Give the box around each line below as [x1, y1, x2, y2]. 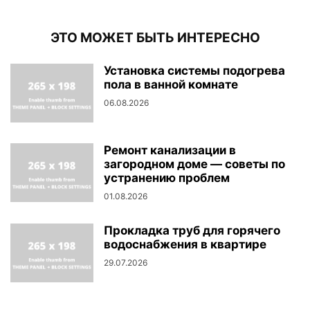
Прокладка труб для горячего [104, 224, 280, 238]
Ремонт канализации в [104, 143, 236, 158]
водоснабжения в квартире [104, 237, 266, 252]
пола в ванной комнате [104, 77, 238, 92]
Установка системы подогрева [104, 64, 285, 78]
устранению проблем [104, 171, 230, 185]
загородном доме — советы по [104, 157, 285, 172]
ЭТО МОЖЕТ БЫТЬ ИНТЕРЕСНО [50, 30, 260, 46]
